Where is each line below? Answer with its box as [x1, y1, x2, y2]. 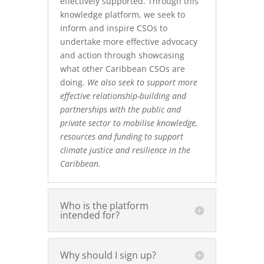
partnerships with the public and [60, 104, 181, 115]
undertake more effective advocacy [60, 36, 197, 47]
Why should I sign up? [60, 249, 156, 262]
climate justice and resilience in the [60, 144, 190, 156]
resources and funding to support [60, 131, 183, 142]
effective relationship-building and [60, 90, 186, 101]
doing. [60, 77, 87, 88]
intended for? [60, 209, 120, 222]
